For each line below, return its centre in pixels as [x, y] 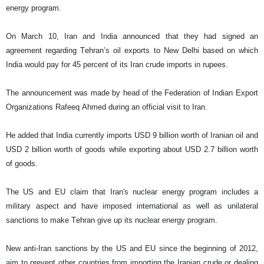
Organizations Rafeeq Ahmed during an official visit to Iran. [107, 107]
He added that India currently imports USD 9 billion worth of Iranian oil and [132, 135]
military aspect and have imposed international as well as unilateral [132, 206]
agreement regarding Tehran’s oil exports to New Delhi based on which [132, 50]
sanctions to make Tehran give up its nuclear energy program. [112, 220]
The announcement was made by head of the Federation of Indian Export [132, 93]
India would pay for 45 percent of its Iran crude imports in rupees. [117, 65]
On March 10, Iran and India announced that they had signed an [132, 36]
